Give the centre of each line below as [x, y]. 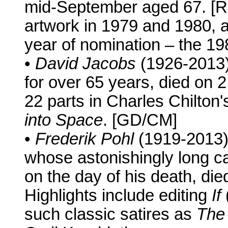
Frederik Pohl [84, 139]
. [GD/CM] [140, 120]
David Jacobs [85, 64]
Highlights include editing [118, 196]
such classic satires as [110, 215]
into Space [64, 120]
